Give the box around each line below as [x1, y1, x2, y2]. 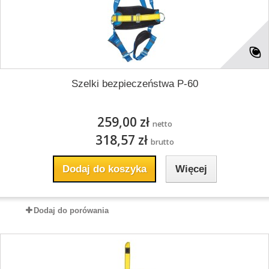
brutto [150, 137, 174, 147]
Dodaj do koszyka [62, 163, 147, 175]
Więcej [175, 163, 207, 175]
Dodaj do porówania [34, 206, 109, 215]
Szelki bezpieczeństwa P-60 [71, 78, 198, 89]
